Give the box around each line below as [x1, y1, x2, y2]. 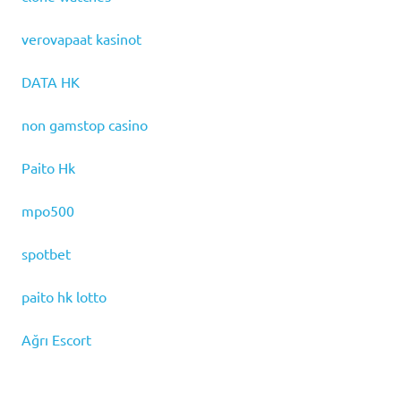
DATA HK [21, 73, 80, 91]
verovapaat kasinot [21, 30, 141, 48]
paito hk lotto [21, 287, 107, 306]
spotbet [21, 244, 71, 263]
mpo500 [21, 201, 74, 220]
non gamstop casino [21, 115, 148, 134]
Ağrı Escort [21, 330, 91, 349]
